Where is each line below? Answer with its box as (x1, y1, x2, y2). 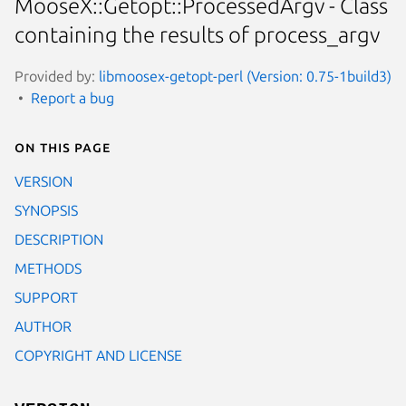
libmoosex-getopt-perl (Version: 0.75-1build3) (99, 67, 391, 84)
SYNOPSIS (14, 201, 78, 218)
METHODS (14, 259, 82, 276)
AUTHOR (14, 317, 72, 334)
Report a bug (31, 89, 114, 106)
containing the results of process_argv (14, 23, 380, 48)
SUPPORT (14, 288, 78, 305)
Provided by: (14, 67, 99, 84)
